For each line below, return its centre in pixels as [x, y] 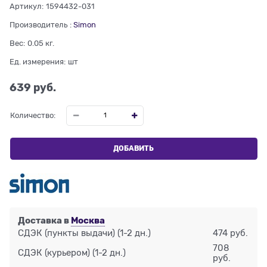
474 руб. [230, 233]
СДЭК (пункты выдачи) [67, 233]
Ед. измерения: [38, 61]
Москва [88, 221]
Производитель [38, 24]
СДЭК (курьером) [54, 253]
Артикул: [27, 6]
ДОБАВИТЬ [134, 148]
